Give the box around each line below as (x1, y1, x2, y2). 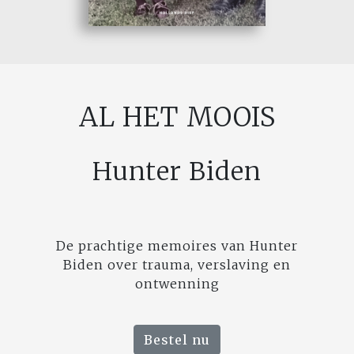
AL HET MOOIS (78, 100, 276, 134)
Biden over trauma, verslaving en (63, 256, 291, 273)
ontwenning (134, 275, 220, 292)
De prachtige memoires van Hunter (56, 237, 298, 254)
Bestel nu (144, 331, 210, 348)
